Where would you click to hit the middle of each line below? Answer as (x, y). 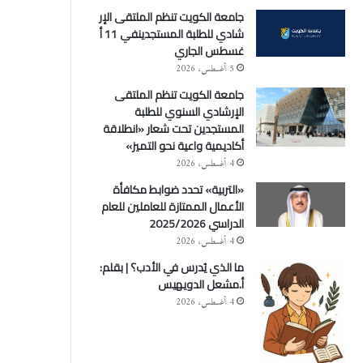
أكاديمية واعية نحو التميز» (184, 145)
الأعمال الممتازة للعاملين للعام (172, 206)
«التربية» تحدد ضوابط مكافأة (178, 189)
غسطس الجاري (209, 51)
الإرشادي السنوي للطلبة (189, 111)
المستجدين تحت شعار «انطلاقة (173, 128)
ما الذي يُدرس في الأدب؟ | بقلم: (171, 267)
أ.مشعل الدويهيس (201, 284)
